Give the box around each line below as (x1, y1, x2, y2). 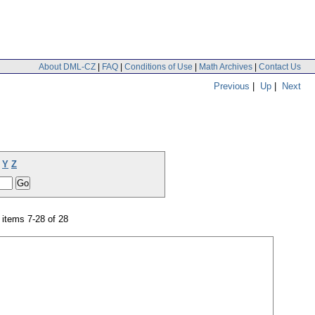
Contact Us (259, 61, 301, 72)
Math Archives (199, 61, 252, 72)
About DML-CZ (39, 61, 96, 72)
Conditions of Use (124, 61, 193, 72)
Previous (214, 80, 250, 91)
